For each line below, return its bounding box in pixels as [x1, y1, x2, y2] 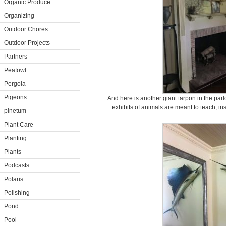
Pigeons [4, 94, 27, 101]
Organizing [4, 12, 34, 19]
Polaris [4, 176, 23, 183]
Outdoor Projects [4, 39, 50, 46]
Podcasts [4, 162, 29, 169]
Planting [4, 135, 27, 142]
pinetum [4, 107, 26, 115]
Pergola [4, 80, 26, 87]
